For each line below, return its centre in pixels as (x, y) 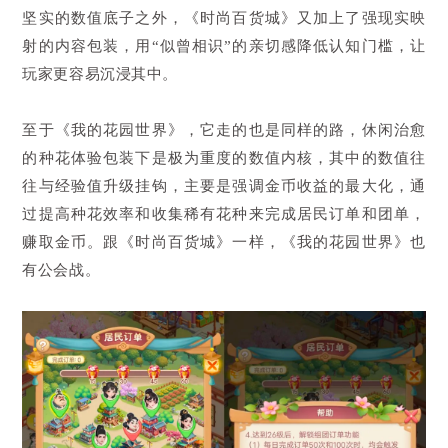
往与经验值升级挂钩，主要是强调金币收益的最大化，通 (224, 186)
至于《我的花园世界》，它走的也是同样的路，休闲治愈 (224, 130)
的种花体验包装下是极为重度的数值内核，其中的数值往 (224, 158)
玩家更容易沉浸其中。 (100, 74)
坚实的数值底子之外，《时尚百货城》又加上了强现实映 (224, 18)
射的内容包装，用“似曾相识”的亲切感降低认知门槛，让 (224, 46)
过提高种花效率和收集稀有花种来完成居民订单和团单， (224, 214)
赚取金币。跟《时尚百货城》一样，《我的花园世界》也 (224, 242)
